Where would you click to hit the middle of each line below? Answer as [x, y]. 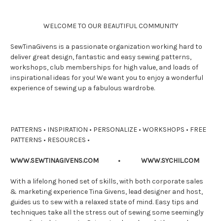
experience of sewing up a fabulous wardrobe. [83, 88]
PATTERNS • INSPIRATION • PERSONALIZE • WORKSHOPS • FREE [108, 129]
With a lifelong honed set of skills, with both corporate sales [107, 181]
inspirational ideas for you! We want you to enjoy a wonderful [107, 77]
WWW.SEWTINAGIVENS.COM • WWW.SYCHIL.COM [105, 160]
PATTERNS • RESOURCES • [50, 140]
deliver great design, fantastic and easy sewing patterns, [101, 57]
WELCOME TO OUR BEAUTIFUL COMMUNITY [110, 26]
